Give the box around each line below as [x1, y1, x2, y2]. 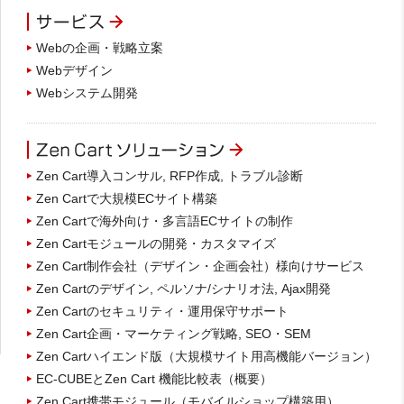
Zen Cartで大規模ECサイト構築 [36, 190, 217, 206]
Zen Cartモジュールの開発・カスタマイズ [36, 235, 276, 251]
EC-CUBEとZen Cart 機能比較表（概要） [36, 371, 272, 386]
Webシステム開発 [36, 85, 138, 100]
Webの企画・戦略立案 [36, 40, 163, 55]
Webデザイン [36, 62, 113, 78]
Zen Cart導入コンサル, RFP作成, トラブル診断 [36, 168, 303, 183]
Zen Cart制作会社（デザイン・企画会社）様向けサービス [36, 258, 364, 273]
